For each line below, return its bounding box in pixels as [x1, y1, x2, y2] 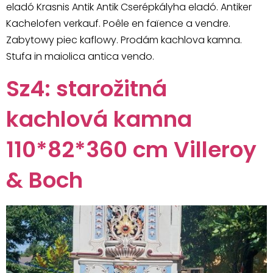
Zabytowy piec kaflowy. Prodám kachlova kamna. [6, 33, 242, 48]
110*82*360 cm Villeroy [6, 133, 257, 165]
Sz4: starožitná [6, 73, 167, 104]
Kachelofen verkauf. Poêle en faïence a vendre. [6, 16, 230, 31]
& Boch [6, 164, 83, 196]
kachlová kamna [6, 103, 192, 135]
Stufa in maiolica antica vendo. [6, 49, 154, 64]
